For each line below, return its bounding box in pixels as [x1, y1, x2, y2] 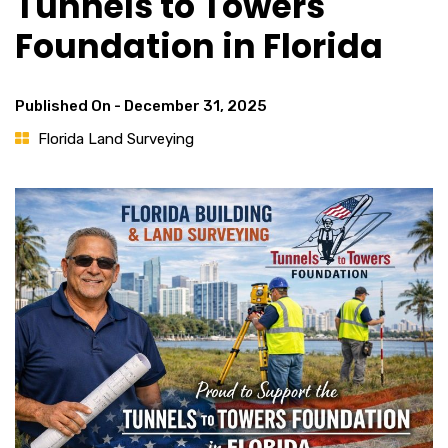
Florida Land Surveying [38, 130, 194, 148]
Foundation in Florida [15, 23, 383, 70]
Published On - [15, 97, 124, 115]
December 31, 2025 [124, 97, 267, 115]
